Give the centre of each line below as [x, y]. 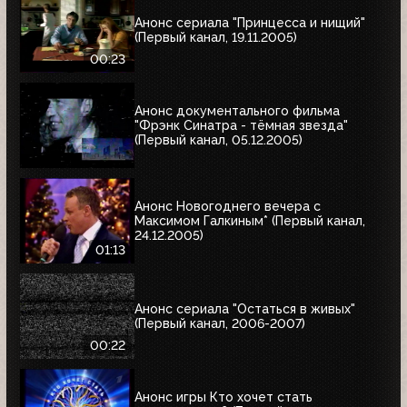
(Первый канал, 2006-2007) [220, 323]
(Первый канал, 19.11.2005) [216, 37]
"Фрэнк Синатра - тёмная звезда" [241, 125]
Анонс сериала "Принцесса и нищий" [250, 22]
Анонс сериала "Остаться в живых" [245, 308]
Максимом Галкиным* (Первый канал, [250, 220]
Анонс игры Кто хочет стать [223, 397]
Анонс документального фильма [237, 110]
